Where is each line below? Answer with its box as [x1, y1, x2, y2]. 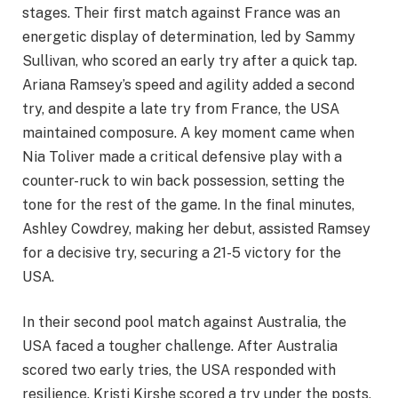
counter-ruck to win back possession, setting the [22, 171, 345, 189]
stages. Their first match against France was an [22, 4, 340, 21]
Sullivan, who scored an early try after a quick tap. [22, 52, 357, 69]
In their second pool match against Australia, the [22, 314, 346, 331]
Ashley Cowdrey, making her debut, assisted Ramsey [22, 219, 370, 237]
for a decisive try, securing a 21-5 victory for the [22, 243, 341, 261]
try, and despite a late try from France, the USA [22, 99, 339, 117]
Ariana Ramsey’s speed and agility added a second [22, 76, 354, 93]
